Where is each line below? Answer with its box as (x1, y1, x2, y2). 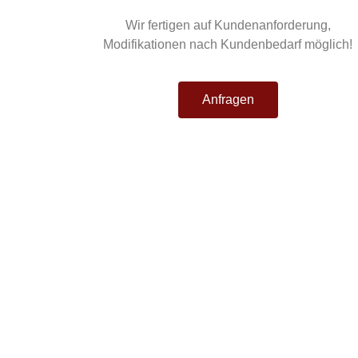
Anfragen (201, 93, 254, 107)
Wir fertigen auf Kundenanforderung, (125, 18, 331, 32)
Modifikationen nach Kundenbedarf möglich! (103, 37, 352, 51)
